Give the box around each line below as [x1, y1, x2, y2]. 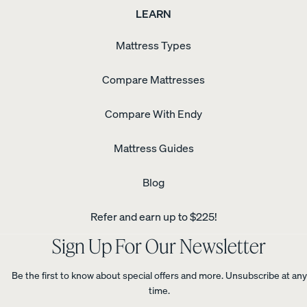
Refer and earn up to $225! [90, 209, 217, 225]
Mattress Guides [113, 140, 194, 156]
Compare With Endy [105, 106, 202, 122]
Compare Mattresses [102, 72, 205, 88]
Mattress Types [116, 38, 191, 53]
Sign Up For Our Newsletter [52, 234, 266, 258]
